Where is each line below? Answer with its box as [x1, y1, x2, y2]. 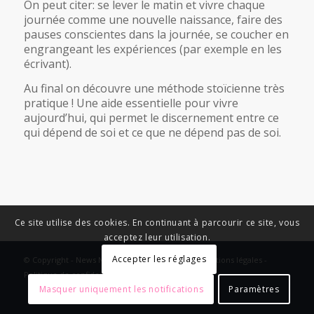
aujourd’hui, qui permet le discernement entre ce [23, 109, 279, 125]
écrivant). [23, 56, 71, 72]
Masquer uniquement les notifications [39, 282, 204, 295]
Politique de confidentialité [23, 268, 125, 280]
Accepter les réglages [111, 253, 207, 266]
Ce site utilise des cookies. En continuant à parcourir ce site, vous [14, 216, 300, 228]
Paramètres [228, 282, 280, 295]
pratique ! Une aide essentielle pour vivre [23, 95, 238, 111]
